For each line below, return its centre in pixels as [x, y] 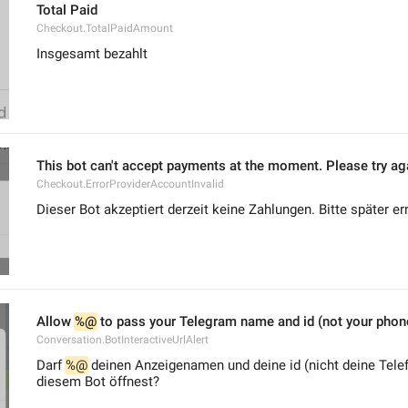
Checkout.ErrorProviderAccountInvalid [130, 184]
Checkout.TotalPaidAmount [105, 28]
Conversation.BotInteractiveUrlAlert [122, 340]
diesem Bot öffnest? [98, 382]
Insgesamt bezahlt [92, 54]
